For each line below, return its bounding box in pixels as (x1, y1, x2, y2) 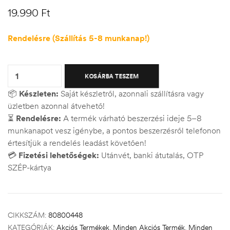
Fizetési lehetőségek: (18, 150, 99, 160)
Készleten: (19, 88, 59, 99)
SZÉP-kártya (8, 162, 51, 172)
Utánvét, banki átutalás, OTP (99, 150, 203, 160)
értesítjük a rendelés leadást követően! (8, 138, 146, 148)
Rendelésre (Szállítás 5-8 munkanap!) (8, 33, 149, 43)
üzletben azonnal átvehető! (8, 101, 105, 111)
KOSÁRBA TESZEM (85, 72, 138, 80)
